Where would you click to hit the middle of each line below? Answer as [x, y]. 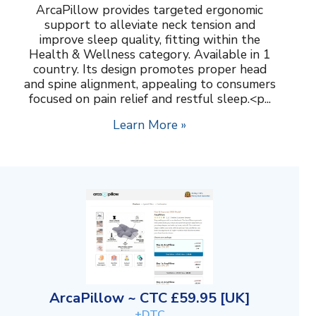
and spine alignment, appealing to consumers [150, 84]
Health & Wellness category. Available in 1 [150, 55]
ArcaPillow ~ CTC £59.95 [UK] [150, 298]
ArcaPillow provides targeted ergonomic [150, 10]
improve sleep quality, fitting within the [150, 40]
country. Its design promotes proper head [150, 69]
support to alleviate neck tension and [150, 25]
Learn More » [150, 125]
